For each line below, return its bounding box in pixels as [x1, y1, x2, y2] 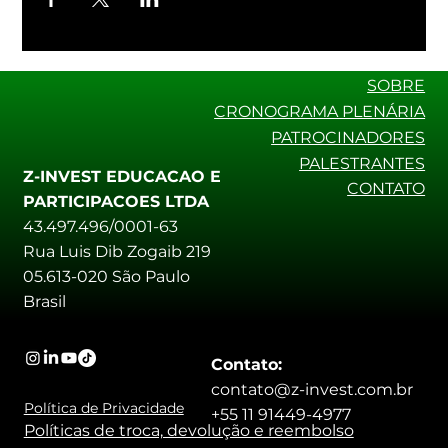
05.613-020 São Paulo [23, 267, 191, 287]
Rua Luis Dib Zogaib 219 [23, 242, 212, 262]
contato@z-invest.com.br [210, 379, 413, 399]
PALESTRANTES [299, 154, 426, 174]
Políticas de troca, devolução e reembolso [23, 421, 354, 441]
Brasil [23, 292, 67, 312]
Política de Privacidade [23, 399, 184, 418]
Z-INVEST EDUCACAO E [23, 167, 222, 187]
